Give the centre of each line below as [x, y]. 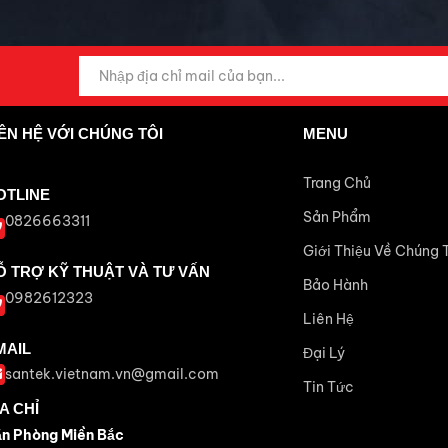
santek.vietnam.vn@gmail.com [112, 374]
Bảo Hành [335, 285]
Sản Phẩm [336, 217]
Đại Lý [323, 353]
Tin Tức [328, 387]
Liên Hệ [328, 319]
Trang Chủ [336, 183]
